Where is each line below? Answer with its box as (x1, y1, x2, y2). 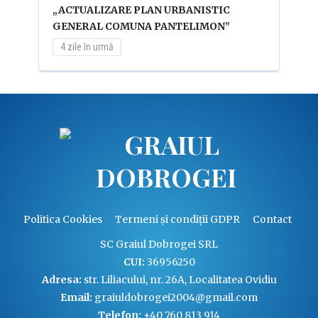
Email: (60, 291, 92, 305)
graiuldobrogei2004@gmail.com (92, 291, 258, 305)
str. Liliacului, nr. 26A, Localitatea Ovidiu (81, 273, 277, 287)
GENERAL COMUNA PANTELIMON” (53, 19, 230, 33)
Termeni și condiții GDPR (114, 213, 240, 226)
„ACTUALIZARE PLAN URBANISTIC (53, 3, 230, 16)
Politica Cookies (23, 213, 102, 226)
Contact (252, 213, 292, 226)
